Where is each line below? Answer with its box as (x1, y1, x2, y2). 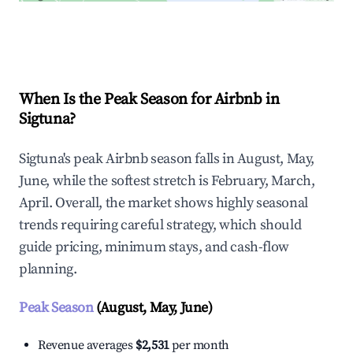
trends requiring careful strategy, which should (19, 216, 302, 235)
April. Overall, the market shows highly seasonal (19, 194, 308, 213)
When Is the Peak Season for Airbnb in (19, 90, 280, 110)
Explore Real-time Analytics (44, 26, 206, 44)
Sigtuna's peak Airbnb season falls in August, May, (19, 150, 315, 169)
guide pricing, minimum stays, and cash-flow (19, 238, 289, 257)
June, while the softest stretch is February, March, (19, 172, 315, 191)
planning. (19, 260, 77, 279)
